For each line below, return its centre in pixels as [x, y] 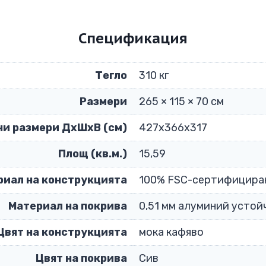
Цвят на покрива [81, 258]
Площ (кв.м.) [93, 153]
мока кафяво [171, 232]
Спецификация [133, 38]
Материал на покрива [68, 206]
